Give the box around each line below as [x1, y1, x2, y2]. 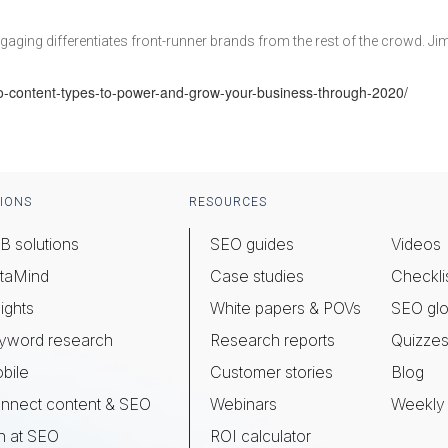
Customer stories [210, 362, 333, 382]
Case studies [210, 266, 304, 286]
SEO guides [210, 234, 294, 254]
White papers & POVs [210, 298, 361, 318]
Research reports [210, 330, 335, 350]
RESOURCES [189, 195, 267, 209]
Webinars [210, 394, 277, 414]
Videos [391, 234, 441, 254]
